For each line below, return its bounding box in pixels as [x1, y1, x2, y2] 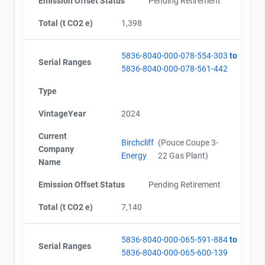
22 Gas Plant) [158, 150, 209, 160]
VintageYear [38, 108, 86, 118]
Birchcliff [121, 137, 154, 147]
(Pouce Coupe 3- [158, 137, 219, 147]
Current [38, 131, 67, 141]
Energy [121, 150, 147, 160]
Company [38, 144, 74, 154]
